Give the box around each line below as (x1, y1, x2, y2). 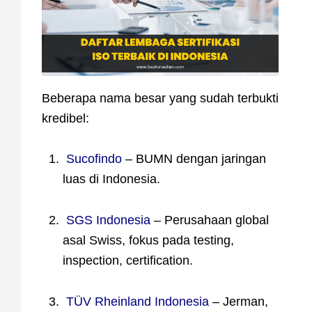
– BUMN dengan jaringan (122, 152, 266, 166)
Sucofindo (66, 152, 122, 166)
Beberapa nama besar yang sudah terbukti (42, 91, 279, 106)
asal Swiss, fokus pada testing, (63, 233, 234, 248)
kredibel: (42, 111, 89, 126)
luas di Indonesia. (63, 172, 160, 187)
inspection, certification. (63, 253, 193, 268)
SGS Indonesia (66, 213, 150, 228)
